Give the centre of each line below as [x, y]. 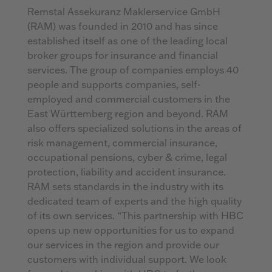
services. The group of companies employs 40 [133, 70]
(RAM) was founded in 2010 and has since [122, 26]
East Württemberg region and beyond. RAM [127, 114]
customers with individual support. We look [127, 260]
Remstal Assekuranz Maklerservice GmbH [124, 12]
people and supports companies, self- [114, 85]
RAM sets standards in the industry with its [125, 187]
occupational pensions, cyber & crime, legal [127, 158]
